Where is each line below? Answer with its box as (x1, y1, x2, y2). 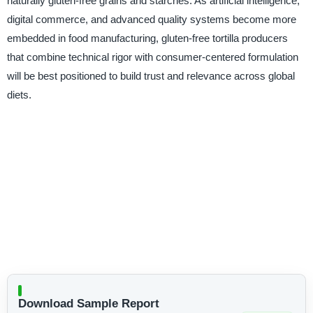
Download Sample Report (17, 297, 159, 311)
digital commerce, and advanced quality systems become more (6, 13, 296, 25)
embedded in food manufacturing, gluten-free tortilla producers (6, 31, 288, 44)
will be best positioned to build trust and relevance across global (6, 69, 295, 82)
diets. (6, 88, 31, 101)
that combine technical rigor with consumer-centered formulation (6, 50, 298, 63)
